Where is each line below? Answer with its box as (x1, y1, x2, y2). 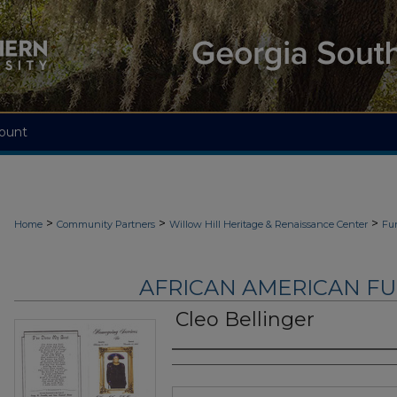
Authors (172, 356, 242, 378)
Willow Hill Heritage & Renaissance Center (169, 218, 368, 230)
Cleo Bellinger (175, 307, 315, 332)
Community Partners (57, 218, 155, 230)
